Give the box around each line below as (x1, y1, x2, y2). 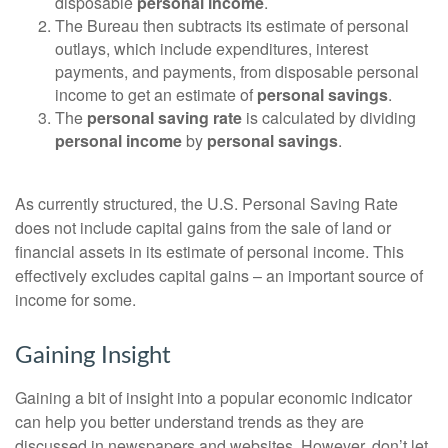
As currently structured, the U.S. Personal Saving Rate (15, 191, 398, 215)
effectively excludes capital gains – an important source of (15, 263, 423, 287)
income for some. (15, 287, 136, 311)
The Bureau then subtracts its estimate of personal (55, 13, 409, 37)
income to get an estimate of (55, 82, 257, 106)
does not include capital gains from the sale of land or (15, 215, 391, 239)
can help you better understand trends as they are (15, 409, 364, 433)
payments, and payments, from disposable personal (55, 59, 419, 83)
